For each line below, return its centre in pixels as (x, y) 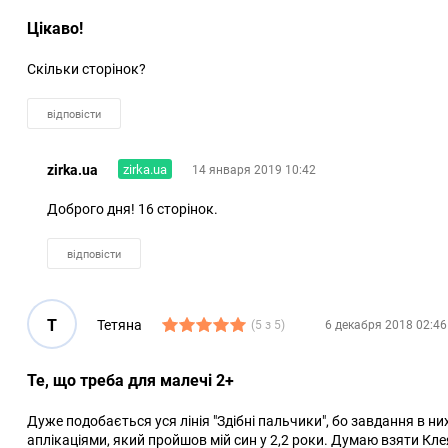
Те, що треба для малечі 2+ (130, 380)
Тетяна (119, 324)
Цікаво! (55, 28)
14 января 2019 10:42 (254, 168)
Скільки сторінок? (86, 69)
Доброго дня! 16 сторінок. (132, 209)
